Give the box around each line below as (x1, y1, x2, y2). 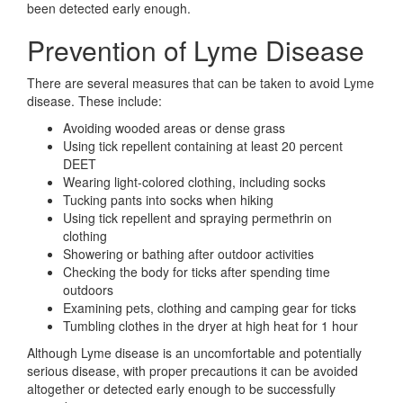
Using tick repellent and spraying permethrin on (63, 209, 332, 227)
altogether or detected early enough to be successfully (27, 380, 336, 398)
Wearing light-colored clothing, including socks (63, 173, 326, 191)
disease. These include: (27, 92, 162, 110)
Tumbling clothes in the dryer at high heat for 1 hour (63, 317, 358, 335)
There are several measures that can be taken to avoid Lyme (27, 74, 374, 92)
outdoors (63, 281, 113, 299)
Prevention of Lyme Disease (27, 31, 364, 69)
